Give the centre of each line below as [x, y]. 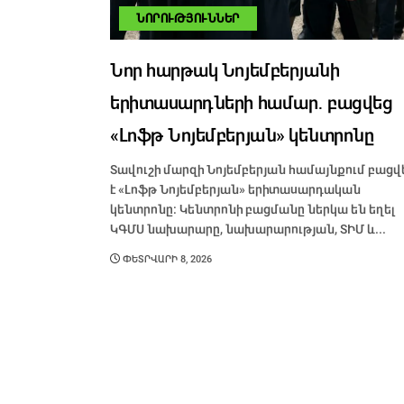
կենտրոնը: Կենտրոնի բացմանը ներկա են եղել [253, 210]
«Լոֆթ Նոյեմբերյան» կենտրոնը [243, 136]
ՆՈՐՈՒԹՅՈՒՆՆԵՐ [188, 19]
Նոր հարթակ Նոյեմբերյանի [225, 71]
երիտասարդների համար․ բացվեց [252, 104]
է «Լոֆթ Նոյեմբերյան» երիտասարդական [235, 190]
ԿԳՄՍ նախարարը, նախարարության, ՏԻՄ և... [248, 230]
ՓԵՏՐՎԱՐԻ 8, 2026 [166, 260]
